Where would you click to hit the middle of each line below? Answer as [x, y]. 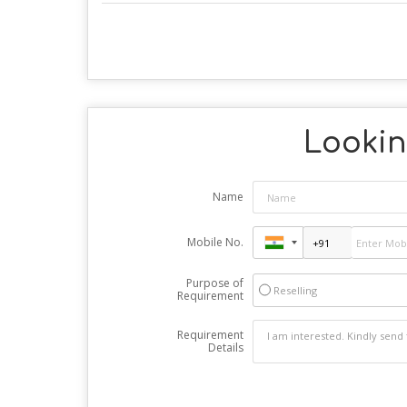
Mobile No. [215, 243]
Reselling [295, 291]
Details [225, 348]
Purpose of [214, 283]
